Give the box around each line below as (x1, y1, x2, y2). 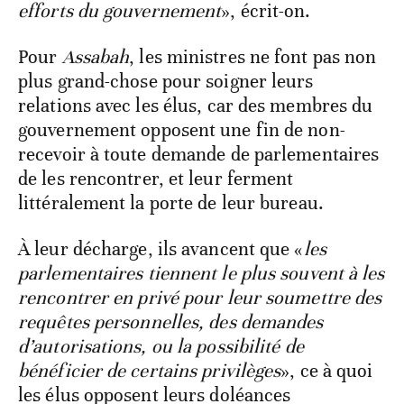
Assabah (61, 45, 130, 69)
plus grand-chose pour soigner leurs (18, 69, 314, 94)
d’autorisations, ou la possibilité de (18, 335, 304, 359)
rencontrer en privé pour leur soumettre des (18, 286, 382, 310)
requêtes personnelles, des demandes (18, 310, 324, 335)
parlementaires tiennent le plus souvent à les (18, 262, 385, 286)
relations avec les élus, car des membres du (18, 94, 373, 118)
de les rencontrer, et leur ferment (18, 167, 294, 191)
